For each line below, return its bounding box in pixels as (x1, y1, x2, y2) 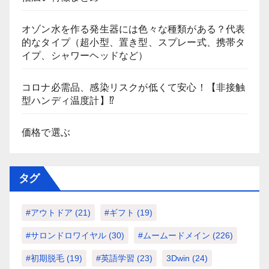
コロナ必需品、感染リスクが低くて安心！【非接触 (22, 82, 246, 92)
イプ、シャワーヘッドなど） (22, 50, 148, 61)
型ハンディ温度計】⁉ (22, 95, 114, 106)
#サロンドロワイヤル (26, 230, 106, 240)
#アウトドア (26, 207, 73, 217)
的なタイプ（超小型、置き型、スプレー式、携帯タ (22, 37, 246, 47)
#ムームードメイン (138, 230, 210, 240)
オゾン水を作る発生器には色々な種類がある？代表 (22, 23, 246, 34)
